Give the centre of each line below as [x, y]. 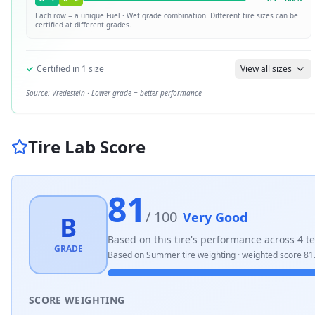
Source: [39, 93]
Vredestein [69, 93]
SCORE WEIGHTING [77, 300]
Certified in [59, 69]
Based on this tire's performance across [202, 239]
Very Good [215, 217]
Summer [163, 255]
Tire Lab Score [87, 147]
